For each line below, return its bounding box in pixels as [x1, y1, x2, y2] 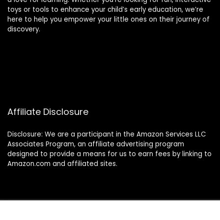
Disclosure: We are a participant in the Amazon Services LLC [7, 129, 206, 139]
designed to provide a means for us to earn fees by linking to [7, 149, 212, 159]
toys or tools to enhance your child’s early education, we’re [7, 4, 203, 14]
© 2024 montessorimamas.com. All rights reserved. [32, 208, 188, 217]
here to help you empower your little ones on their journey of [7, 14, 210, 24]
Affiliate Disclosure [7, 105, 88, 118]
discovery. [7, 24, 40, 34]
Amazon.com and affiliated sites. [7, 159, 117, 168]
